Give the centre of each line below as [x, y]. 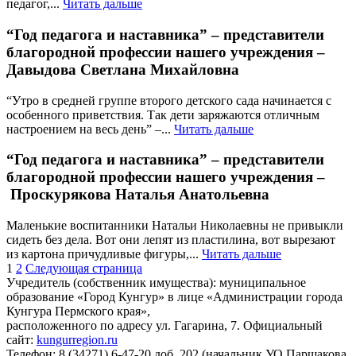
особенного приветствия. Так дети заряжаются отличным [163, 114]
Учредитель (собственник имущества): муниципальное [156, 283]
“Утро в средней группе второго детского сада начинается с [169, 100]
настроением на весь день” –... [90, 129]
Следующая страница [84, 269]
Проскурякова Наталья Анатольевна [138, 195]
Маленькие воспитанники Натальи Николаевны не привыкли [175, 226]
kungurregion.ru [77, 340]
